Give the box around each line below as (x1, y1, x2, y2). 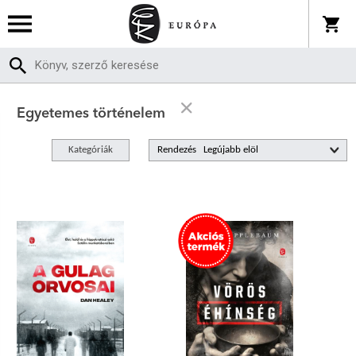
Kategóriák (68, 145, 113, 155)
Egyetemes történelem (17, 106, 166, 121)
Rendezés (157, 145, 196, 155)
